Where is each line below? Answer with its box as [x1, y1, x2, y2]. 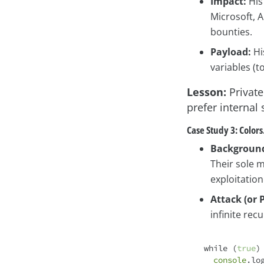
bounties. [210, 25, 252, 39]
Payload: [210, 45, 251, 59]
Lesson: [187, 85, 226, 100]
